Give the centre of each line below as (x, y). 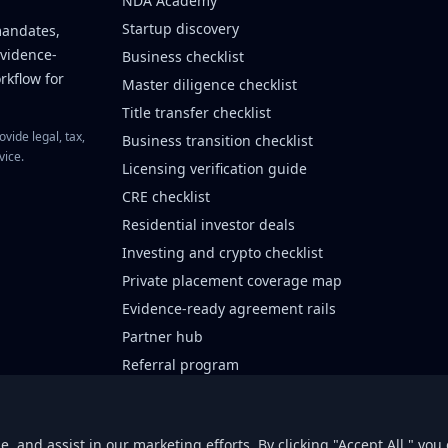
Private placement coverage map (232, 280)
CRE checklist (166, 196)
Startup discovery (181, 28)
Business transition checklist (218, 140)
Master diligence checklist (210, 84)
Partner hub (163, 336)
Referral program (181, 364)
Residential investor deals (209, 224)
